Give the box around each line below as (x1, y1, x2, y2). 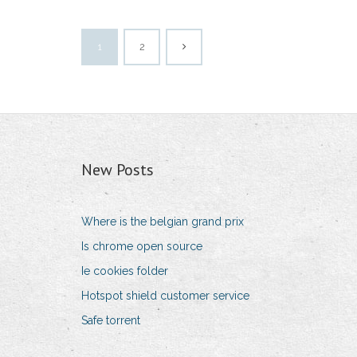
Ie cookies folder (81, 265, 168, 278)
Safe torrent (81, 314, 140, 328)
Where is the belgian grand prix (81, 215, 244, 229)
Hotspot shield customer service (81, 289, 249, 303)
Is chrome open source (81, 240, 202, 253)
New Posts (81, 159, 154, 181)
